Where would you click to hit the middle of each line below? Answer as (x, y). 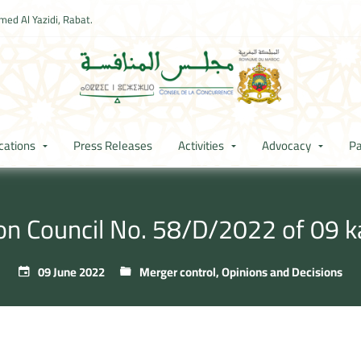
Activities (201, 146)
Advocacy (286, 146)
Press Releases (113, 146)
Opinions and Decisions (282, 272)
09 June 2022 (70, 272)
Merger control (178, 272)
